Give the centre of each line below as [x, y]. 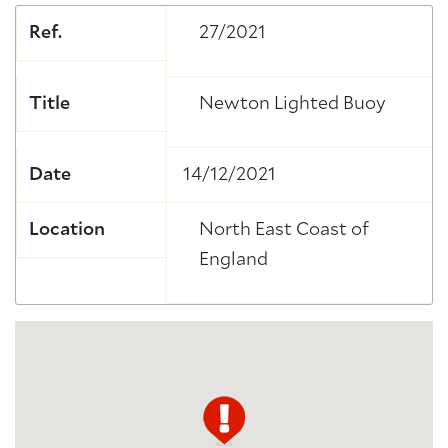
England [233, 260]
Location [67, 230]
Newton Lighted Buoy [292, 104]
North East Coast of [284, 230]
